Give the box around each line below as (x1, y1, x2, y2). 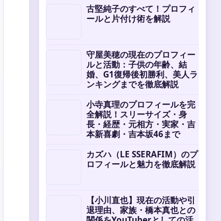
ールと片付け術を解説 (86, 13, 170, 24)
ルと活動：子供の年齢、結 (86, 59, 187, 70)
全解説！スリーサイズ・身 (86, 109, 187, 120)
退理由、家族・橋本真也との (86, 204, 195, 216)
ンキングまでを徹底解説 (86, 78, 179, 90)
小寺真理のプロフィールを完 (86, 99, 195, 110)
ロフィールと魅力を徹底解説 (86, 158, 195, 170)
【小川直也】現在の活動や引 (86, 194, 195, 206)
